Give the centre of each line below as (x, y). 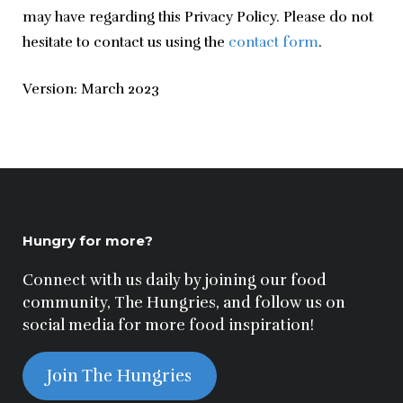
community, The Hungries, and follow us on (184, 303)
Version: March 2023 (91, 90)
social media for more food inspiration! (168, 326)
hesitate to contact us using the (125, 43)
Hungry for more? (88, 241)
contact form (273, 43)
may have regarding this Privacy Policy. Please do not (198, 18)
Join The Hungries (120, 376)
